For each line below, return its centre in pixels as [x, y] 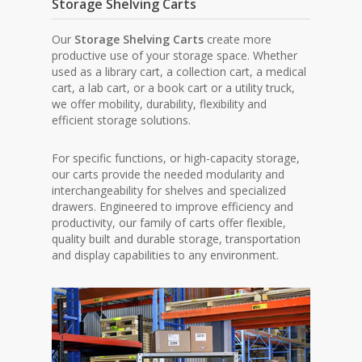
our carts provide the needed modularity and [168, 174]
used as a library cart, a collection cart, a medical [179, 71]
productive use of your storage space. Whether [175, 55]
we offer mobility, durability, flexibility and [160, 103]
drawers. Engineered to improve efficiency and [173, 206]
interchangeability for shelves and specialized [169, 190]
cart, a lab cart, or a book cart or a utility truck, [174, 87]
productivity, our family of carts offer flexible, [169, 222]
